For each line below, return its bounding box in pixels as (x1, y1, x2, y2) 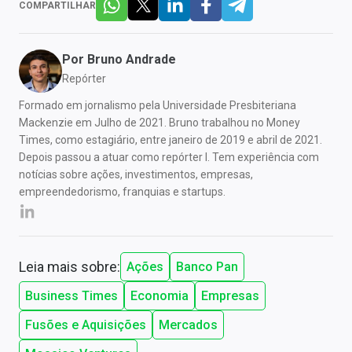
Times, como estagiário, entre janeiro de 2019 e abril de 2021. (19, 133, 322, 146)
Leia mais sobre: (19, 258, 120, 275)
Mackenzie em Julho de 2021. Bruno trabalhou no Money (19, 115, 300, 129)
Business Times (25, 288, 118, 303)
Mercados (159, 317, 218, 332)
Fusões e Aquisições (25, 317, 146, 332)
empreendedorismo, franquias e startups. (19, 185, 225, 198)
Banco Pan (176, 258, 238, 274)
